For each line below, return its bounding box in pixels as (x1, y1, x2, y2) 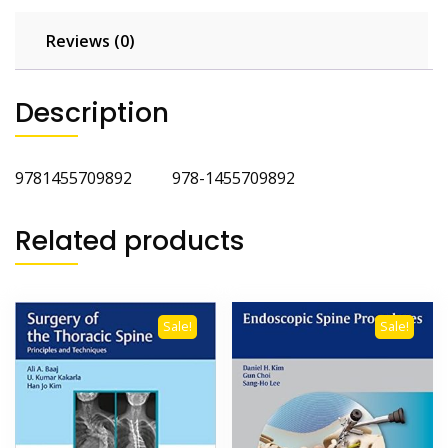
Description (15, 93, 169, 131)
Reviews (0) (46, 29, 135, 52)
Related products (15, 221, 245, 259)
